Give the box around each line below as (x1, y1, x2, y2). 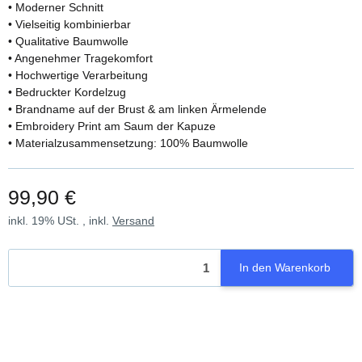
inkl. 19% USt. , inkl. (8, 214, 112, 228)
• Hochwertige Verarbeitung (8, 69, 148, 82)
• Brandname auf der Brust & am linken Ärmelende (8, 103, 267, 116)
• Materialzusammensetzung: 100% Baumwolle (8, 137, 248, 150)
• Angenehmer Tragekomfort (8, 52, 153, 65)
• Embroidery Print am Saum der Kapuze (8, 120, 216, 133)
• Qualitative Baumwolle (8, 35, 128, 48)
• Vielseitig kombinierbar (8, 18, 131, 32)
